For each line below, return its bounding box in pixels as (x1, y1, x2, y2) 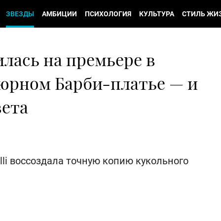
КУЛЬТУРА (139, 10, 174, 18)
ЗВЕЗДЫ (6, 10, 34, 18)
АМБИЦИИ (42, 10, 77, 18)
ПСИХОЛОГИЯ (85, 10, 131, 18)
